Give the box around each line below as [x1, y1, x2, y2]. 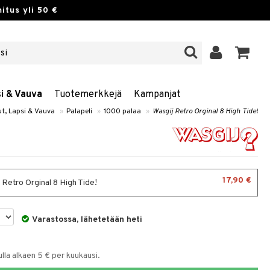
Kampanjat [134, 89, 181, 101]
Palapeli [66, 107, 92, 116]
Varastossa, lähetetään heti [32, 215, 143, 225]
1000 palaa [104, 107, 141, 116]
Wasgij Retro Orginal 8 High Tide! [152, 107, 258, 116]
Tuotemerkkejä [54, 89, 122, 101]
